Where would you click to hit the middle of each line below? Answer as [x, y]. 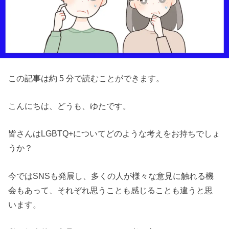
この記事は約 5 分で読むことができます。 [86, 78]
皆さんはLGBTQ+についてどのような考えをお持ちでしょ [114, 134]
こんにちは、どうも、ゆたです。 [70, 106]
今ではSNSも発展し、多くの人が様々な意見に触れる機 [111, 176]
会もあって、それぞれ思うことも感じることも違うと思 [111, 190]
